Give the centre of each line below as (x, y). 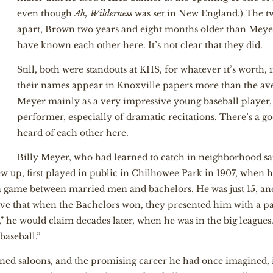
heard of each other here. (73, 133)
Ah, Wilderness (104, 13)
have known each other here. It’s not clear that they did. (140, 45)
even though (46, 13)
